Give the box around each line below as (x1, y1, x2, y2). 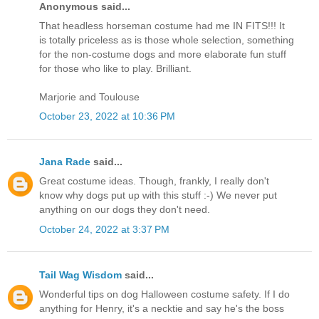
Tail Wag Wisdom (39, 268, 122, 281)
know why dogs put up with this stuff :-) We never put (39, 189, 277, 202)
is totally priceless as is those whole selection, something (39, 33, 294, 46)
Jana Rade (39, 156, 90, 168)
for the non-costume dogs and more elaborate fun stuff (39, 48, 286, 60)
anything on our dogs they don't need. (39, 204, 210, 216)
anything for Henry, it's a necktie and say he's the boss (39, 302, 284, 314)
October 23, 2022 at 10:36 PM (39, 110, 175, 122)
